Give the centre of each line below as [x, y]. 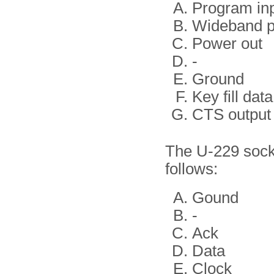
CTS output [231, 114]
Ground [218, 79]
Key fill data [232, 97]
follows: [191, 169]
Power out [227, 43]
